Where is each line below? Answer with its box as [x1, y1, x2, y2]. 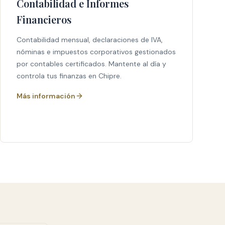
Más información [17, 91, 75, 100]
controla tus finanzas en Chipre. [17, 71, 122, 80]
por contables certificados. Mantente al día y [17, 59, 166, 68]
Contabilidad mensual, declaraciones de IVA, [17, 35, 163, 44]
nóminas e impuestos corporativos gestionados [17, 47, 176, 56]
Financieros [17, 13, 71, 26]
